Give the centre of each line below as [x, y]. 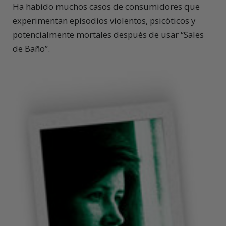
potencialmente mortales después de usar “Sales [108, 35]
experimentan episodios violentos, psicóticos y [104, 21]
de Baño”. [31, 49]
